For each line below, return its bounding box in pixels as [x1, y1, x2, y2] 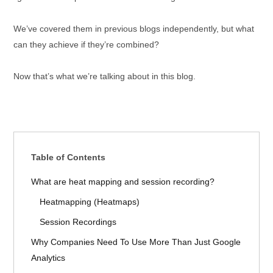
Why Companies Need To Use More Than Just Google [31, 237, 241, 247]
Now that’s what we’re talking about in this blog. [13, 71, 196, 81]
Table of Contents [31, 152, 105, 162]
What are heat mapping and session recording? [31, 177, 214, 186]
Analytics [31, 253, 65, 263]
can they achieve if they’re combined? [13, 40, 159, 49]
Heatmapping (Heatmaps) [40, 197, 140, 207]
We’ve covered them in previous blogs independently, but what [13, 24, 254, 34]
